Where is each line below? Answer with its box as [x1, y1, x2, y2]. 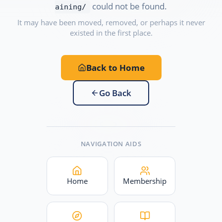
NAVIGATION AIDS [80, 139, 142, 148]
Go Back [99, 87, 131, 99]
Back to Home [86, 61, 145, 73]
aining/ [55, 2, 86, 12]
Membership [123, 175, 167, 186]
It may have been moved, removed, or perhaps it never [17, 17, 205, 27]
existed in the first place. [69, 27, 153, 38]
